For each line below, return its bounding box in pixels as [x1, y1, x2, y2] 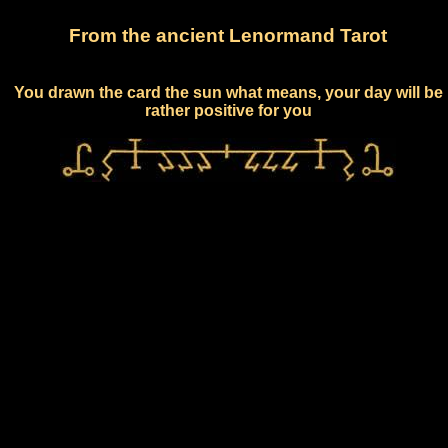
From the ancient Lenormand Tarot [69, 24, 387, 46]
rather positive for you [144, 101, 312, 119]
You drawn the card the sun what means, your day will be [13, 83, 443, 101]
